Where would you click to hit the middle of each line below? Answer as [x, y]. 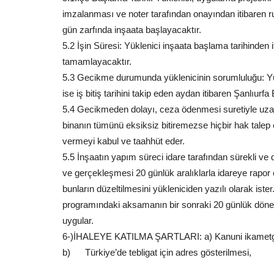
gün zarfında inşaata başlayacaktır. [132, 30]
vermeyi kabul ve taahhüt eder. [124, 141]
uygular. [78, 220]
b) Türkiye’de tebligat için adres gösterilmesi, [157, 252]
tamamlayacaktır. [97, 61]
